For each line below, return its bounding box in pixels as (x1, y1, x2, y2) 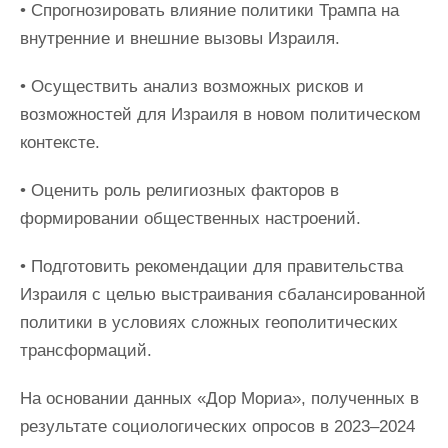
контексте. (20, 133, 100, 152)
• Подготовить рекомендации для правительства (20, 257, 403, 276)
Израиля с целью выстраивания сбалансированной (20, 285, 426, 304)
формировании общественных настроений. (20, 209, 361, 228)
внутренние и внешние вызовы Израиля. (20, 29, 345, 48)
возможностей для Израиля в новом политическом (20, 105, 421, 124)
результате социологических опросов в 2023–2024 (20, 417, 415, 436)
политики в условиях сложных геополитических (20, 313, 398, 332)
